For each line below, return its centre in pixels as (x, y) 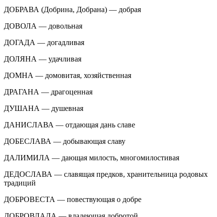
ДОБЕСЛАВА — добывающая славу (65, 141)
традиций (20, 183)
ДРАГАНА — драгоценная (48, 92)
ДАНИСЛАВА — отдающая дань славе (70, 124)
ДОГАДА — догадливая (44, 42)
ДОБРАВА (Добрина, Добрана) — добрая (72, 9)
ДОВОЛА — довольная (43, 26)
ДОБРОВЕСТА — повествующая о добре (73, 199)
